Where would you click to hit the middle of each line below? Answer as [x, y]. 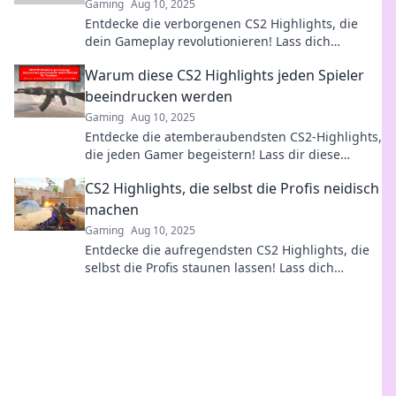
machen [112, 209]
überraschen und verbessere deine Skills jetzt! [223, 59]
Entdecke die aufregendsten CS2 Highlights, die [227, 250]
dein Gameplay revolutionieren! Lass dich [208, 41]
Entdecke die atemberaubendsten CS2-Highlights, [233, 137]
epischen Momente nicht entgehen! [191, 172]
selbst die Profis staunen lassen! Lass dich [209, 267]
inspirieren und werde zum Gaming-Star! [207, 285]
